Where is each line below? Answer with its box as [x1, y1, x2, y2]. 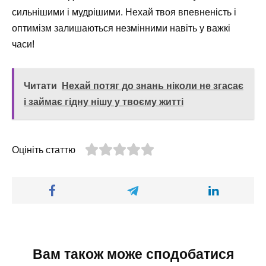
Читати [24, 80, 57, 91]
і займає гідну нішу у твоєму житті [24, 96, 183, 107]
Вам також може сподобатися [32, 246, 234, 262]
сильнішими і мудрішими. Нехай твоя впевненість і [12, 7, 236, 17]
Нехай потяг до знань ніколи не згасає [62, 80, 243, 91]
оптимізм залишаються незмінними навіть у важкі [12, 23, 230, 33]
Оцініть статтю [12, 144, 75, 155]
